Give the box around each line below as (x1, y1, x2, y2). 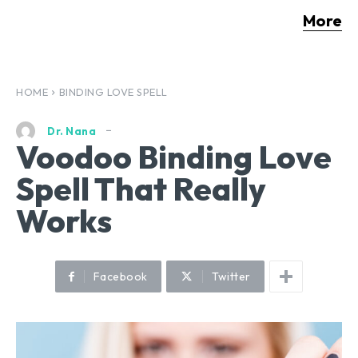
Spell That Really (16, 169, 266, 209)
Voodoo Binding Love (16, 137, 332, 177)
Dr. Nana (47, 124, 96, 137)
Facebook (93, 269, 148, 284)
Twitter (212, 269, 251, 284)
